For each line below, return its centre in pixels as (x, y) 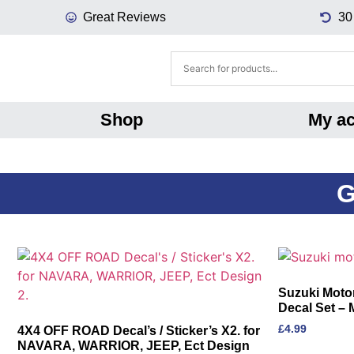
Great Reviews (124, 17)
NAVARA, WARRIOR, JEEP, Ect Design (134, 346)
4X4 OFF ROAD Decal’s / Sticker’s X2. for (139, 331)
